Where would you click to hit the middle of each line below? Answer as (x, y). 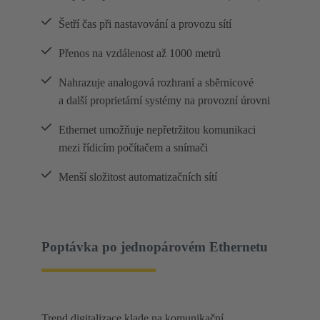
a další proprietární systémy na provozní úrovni (164, 101)
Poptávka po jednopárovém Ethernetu (155, 246)
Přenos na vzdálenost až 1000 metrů (140, 54)
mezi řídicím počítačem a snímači (133, 148)
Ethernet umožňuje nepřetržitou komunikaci (157, 130)
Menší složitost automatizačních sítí (138, 177)
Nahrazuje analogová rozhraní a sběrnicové (156, 83)
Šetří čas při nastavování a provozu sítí (145, 24)
